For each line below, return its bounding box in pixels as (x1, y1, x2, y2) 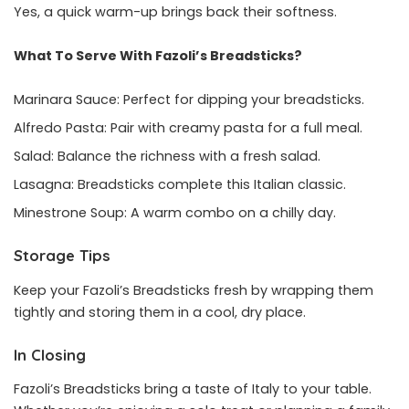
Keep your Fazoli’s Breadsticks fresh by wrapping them (14, 280, 373, 299)
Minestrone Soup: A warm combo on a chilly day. (14, 204, 336, 223)
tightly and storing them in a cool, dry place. (14, 302, 306, 321)
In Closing (14, 344, 86, 364)
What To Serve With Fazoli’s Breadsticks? (14, 47, 302, 66)
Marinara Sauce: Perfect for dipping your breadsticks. (14, 90, 364, 110)
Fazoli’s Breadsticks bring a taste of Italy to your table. (14, 379, 372, 398)
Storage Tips (14, 246, 110, 266)
